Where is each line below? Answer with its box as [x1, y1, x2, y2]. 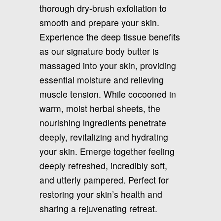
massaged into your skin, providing [39, 59, 176, 72]
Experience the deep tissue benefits [39, 30, 180, 43]
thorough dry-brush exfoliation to [39, 1, 167, 14]
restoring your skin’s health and [39, 187, 162, 200]
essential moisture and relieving [39, 73, 164, 86]
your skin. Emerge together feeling [39, 145, 175, 157]
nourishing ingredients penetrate [39, 116, 166, 129]
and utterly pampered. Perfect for [39, 173, 169, 186]
